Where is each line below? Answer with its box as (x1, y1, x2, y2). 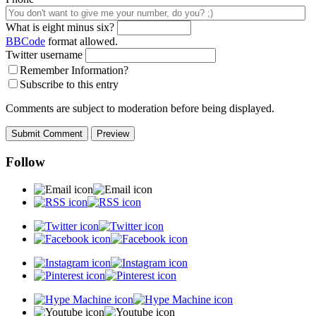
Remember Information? (20, 64, 128, 77)
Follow (6, 154, 45, 170)
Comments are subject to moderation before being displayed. (6, 102, 274, 115)
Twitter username (6, 49, 83, 61)
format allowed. (45, 35, 118, 48)
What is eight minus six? (6, 21, 114, 34)
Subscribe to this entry (20, 78, 119, 91)
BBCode (6, 35, 45, 48)
